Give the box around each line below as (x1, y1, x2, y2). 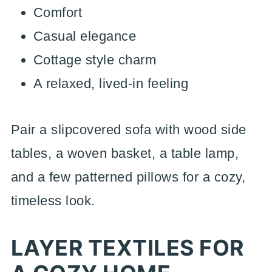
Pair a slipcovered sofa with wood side (10, 122, 246, 137)
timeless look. (10, 193, 95, 208)
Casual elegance (33, 29, 137, 44)
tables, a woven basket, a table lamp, (10, 146, 239, 161)
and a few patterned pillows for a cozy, (10, 169, 246, 185)
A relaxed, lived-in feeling (33, 76, 189, 91)
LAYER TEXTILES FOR (10, 234, 244, 261)
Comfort (33, 5, 83, 20)
